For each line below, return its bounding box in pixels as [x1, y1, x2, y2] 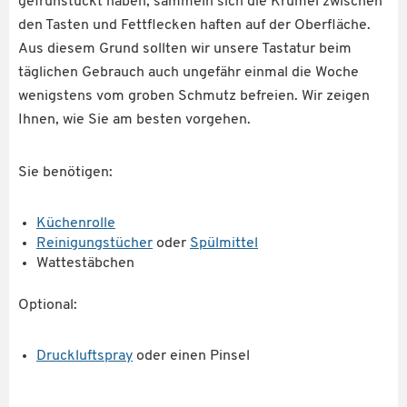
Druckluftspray [36, 348, 133, 363]
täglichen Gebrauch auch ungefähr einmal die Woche [18, 65, 359, 80]
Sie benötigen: [18, 164, 113, 180]
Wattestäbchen [36, 255, 134, 271]
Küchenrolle [36, 215, 115, 231]
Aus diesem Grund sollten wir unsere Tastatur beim [18, 41, 352, 56]
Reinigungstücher [36, 235, 153, 251]
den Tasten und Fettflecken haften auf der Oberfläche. [18, 17, 371, 33]
